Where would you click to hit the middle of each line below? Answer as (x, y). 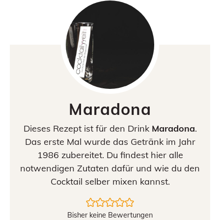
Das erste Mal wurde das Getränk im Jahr (110, 142)
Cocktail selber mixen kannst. (110, 181)
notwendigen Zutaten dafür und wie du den (110, 168)
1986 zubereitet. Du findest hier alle (110, 155)
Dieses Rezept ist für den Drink (87, 128)
